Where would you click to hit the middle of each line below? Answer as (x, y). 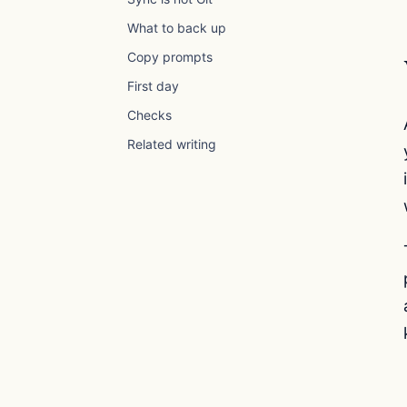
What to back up (177, 28)
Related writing (172, 144)
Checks (149, 115)
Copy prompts (170, 57)
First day (153, 86)
